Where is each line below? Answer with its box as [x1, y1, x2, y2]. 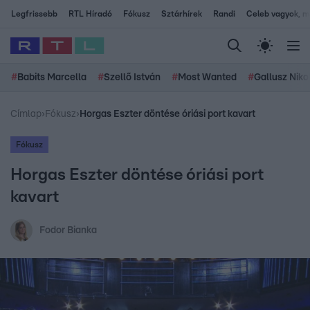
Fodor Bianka [39, 226, 97, 235]
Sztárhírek [161, 10, 202, 18]
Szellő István [104, 73, 161, 82]
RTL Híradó [69, 10, 112, 18]
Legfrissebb [11, 10, 57, 18]
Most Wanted [178, 73, 237, 82]
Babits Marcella [17, 73, 86, 82]
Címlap [10, 109, 42, 119]
